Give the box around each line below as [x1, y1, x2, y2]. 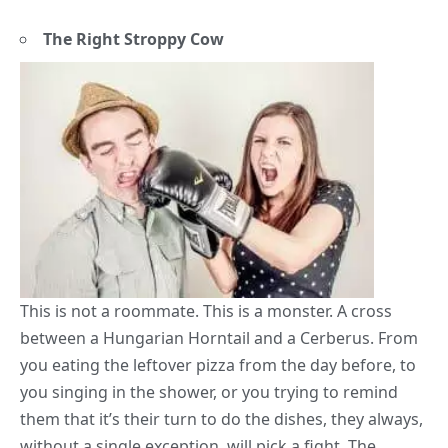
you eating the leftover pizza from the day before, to [20, 354, 416, 377]
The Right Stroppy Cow [43, 28, 224, 51]
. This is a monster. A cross [195, 300, 392, 323]
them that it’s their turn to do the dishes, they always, [20, 408, 423, 431]
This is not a [20, 300, 110, 323]
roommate [110, 300, 195, 323]
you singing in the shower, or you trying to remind [20, 381, 398, 404]
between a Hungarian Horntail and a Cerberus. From [20, 327, 418, 350]
